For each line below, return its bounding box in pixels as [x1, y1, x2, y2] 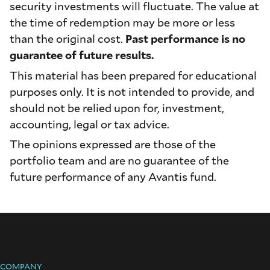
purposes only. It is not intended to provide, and [10, 84, 254, 99]
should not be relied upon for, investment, [10, 100, 224, 115]
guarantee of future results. [10, 48, 154, 63]
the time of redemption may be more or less [10, 15, 235, 30]
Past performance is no [125, 31, 245, 46]
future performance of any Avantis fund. [10, 169, 216, 184]
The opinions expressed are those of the [10, 136, 216, 151]
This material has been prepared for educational [10, 67, 257, 83]
